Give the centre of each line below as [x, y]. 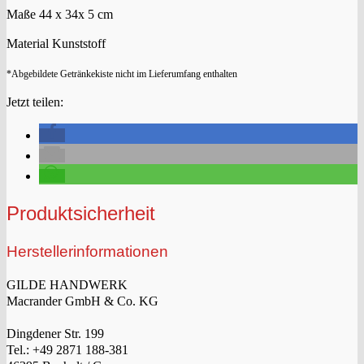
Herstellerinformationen [87, 252]
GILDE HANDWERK [67, 284]
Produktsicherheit [81, 214]
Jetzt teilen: [35, 102]
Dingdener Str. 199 [55, 333]
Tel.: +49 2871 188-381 [67, 349]
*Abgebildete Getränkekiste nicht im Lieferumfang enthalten [122, 74]
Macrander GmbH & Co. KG [82, 301]
